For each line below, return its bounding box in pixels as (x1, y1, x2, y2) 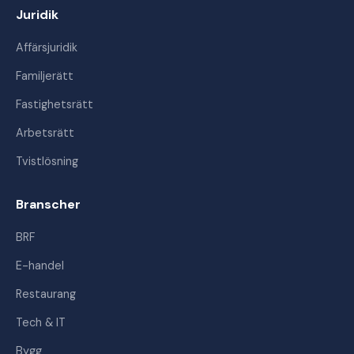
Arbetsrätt (16, 126, 74, 140)
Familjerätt (16, 69, 73, 83)
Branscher (16, 196, 81, 213)
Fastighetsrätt (16, 97, 93, 111)
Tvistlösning (16, 154, 78, 168)
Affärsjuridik (16, 40, 77, 55)
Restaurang (16, 287, 76, 301)
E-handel (16, 258, 64, 273)
